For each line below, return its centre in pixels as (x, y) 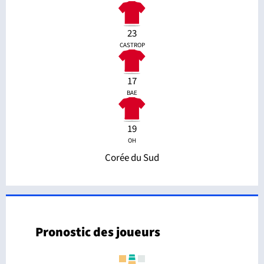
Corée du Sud (132, 158)
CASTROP (132, 45)
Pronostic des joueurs (98, 232)
